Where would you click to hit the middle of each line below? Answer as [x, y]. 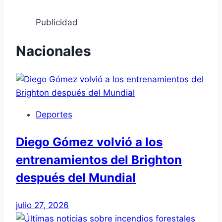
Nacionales [54, 51]
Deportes [54, 115]
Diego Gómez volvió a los [89, 142]
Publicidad [57, 22]
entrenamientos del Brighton [99, 160]
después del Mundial [76, 178]
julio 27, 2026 [42, 205]
